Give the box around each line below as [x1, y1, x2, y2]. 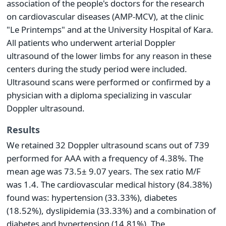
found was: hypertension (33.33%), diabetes [7, 191, 177, 203]
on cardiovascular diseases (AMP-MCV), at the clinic [7, 11, 204, 23]
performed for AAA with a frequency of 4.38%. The [7, 152, 203, 164]
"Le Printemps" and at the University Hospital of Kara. [7, 24, 213, 36]
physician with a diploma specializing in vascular [7, 89, 192, 101]
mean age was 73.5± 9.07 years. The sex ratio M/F [7, 165, 201, 177]
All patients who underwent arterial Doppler [7, 37, 176, 49]
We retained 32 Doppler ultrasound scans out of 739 [7, 139, 209, 151]
